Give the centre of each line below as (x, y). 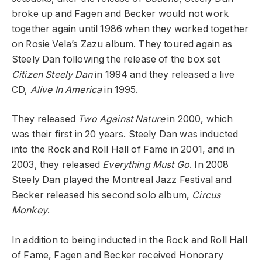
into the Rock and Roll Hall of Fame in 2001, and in (123, 150)
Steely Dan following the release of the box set (116, 59)
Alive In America (66, 89)
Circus (206, 195)
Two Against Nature (122, 119)
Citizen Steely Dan (52, 74)
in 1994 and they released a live (163, 74)
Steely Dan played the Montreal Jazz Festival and (122, 180)
